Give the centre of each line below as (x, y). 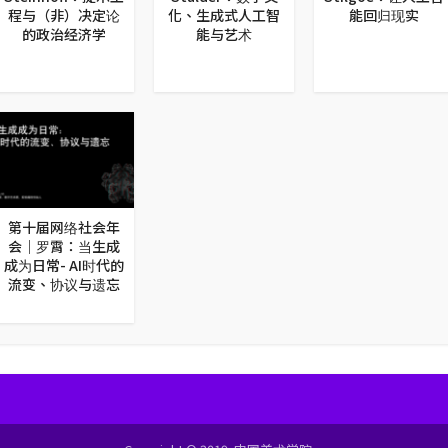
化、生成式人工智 (224, 14)
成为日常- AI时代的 (64, 265)
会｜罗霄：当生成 (64, 246)
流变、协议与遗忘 (64, 284)
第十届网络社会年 (64, 227)
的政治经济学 (64, 33)
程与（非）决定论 (64, 14)
